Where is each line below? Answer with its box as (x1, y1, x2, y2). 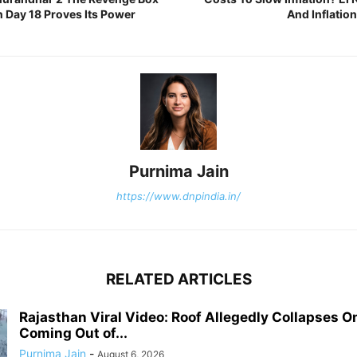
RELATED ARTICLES (105, 269, 252, 288)
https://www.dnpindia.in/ (116, 189, 241, 202)
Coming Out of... (19, 324, 127, 341)
